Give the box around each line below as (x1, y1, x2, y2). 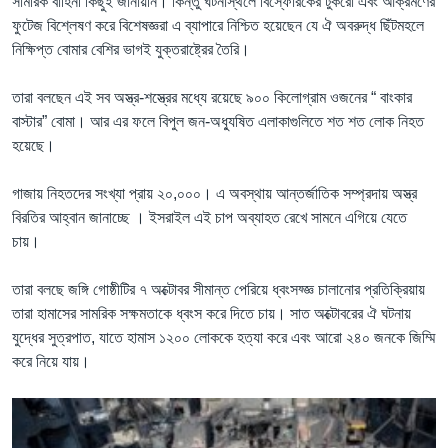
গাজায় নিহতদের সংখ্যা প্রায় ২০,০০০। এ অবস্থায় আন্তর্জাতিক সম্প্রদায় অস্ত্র (12, 184, 417, 202)
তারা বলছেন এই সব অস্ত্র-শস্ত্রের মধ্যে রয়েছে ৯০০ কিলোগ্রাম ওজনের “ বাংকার (12, 88, 412, 106)
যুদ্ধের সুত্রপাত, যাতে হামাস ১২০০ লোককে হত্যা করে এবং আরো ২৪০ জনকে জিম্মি (12, 328, 435, 346)
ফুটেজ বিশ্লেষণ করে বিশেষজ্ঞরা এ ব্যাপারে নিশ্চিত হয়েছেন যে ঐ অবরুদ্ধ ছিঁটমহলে (12, 16, 424, 34)
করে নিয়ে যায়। (12, 352, 90, 370)
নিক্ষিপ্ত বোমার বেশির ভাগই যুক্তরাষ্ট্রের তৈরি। (12, 40, 250, 58)
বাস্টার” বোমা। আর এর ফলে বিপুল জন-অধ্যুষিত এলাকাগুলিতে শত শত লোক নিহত (12, 112, 424, 130)
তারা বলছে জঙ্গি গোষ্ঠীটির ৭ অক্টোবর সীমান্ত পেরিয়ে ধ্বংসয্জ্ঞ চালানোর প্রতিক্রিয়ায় (12, 280, 425, 298)
